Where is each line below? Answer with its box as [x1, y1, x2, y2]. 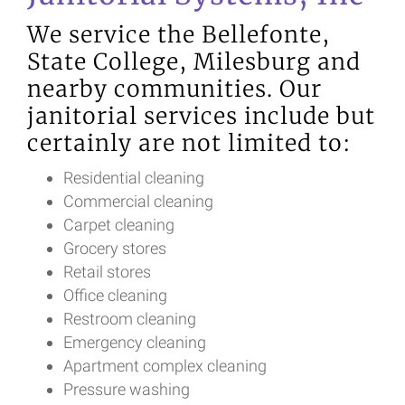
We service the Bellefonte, [27, 21, 330, 49]
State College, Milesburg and [27, 48, 361, 76]
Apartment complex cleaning [63, 356, 267, 375]
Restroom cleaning [63, 309, 196, 328]
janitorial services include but [27, 102, 375, 130]
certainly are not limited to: [27, 129, 352, 157]
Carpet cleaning [63, 215, 174, 234]
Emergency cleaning [63, 333, 206, 352]
